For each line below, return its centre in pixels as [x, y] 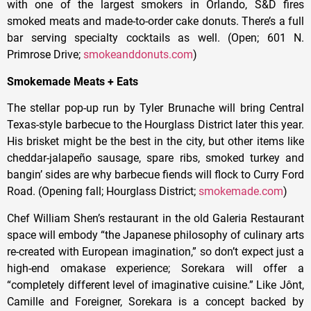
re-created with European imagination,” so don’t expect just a [155, 251]
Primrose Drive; [45, 55]
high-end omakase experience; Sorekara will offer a [155, 268]
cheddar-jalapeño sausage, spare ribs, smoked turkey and [155, 158]
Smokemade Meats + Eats [73, 81]
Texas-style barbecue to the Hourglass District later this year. [155, 125]
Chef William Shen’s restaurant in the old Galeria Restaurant [155, 218]
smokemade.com [241, 192]
